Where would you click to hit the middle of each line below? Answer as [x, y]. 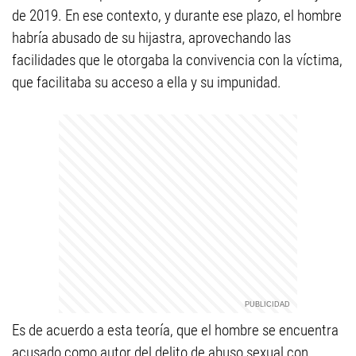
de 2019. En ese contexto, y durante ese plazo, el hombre [177, 15]
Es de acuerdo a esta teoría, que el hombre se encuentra [175, 330]
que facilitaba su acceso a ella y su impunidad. [147, 82]
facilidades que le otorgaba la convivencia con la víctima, [177, 60]
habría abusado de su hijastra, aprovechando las [151, 38]
